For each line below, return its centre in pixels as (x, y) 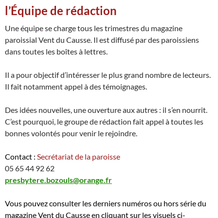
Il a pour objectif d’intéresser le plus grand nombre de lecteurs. (108, 75)
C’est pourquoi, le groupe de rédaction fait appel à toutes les (104, 122)
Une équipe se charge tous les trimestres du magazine (94, 28)
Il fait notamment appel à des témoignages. (76, 87)
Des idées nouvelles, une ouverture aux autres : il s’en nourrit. (106, 110)
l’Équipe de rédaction (61, 11)
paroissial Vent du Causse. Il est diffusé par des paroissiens (102, 40)
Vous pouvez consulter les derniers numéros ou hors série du (106, 203)
